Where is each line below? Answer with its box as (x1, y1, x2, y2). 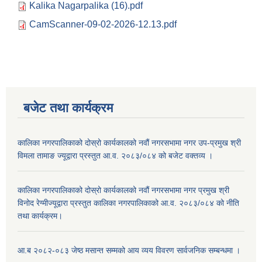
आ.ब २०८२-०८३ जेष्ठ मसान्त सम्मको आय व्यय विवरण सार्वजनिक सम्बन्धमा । (18, 246, 240, 256)
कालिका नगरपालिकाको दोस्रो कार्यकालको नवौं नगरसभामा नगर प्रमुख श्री (18, 185, 229, 195)
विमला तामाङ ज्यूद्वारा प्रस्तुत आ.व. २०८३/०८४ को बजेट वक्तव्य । (18, 151, 213, 161)
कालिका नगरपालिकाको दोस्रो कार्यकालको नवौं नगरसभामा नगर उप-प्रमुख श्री (18, 138, 241, 148)
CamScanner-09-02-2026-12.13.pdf (29, 19, 177, 30)
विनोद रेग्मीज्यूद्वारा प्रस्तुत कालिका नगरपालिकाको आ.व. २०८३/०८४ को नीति (18, 198, 239, 208)
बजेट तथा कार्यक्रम (23, 101, 113, 116)
